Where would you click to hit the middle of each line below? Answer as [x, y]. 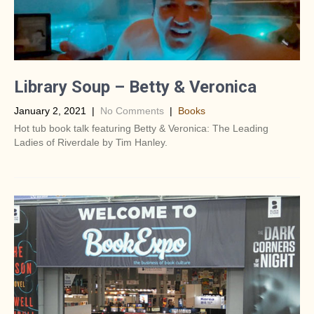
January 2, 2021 [50, 111]
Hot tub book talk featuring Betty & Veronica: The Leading [141, 128]
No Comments [132, 111]
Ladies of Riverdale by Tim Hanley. [91, 142]
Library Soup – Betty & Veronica [135, 87]
